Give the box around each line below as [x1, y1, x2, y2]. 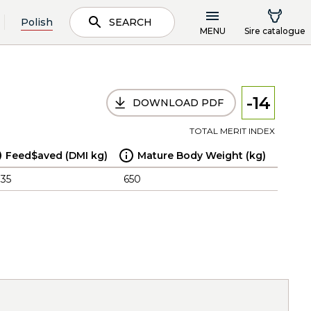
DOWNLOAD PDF [133, 96, 224, 109]
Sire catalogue [244, 25, 305, 36]
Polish [21, 15, 53, 28]
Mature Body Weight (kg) [137, 149, 266, 162]
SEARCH [109, 16, 152, 28]
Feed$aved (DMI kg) [6, 149, 108, 162]
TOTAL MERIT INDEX [190, 126, 275, 136]
